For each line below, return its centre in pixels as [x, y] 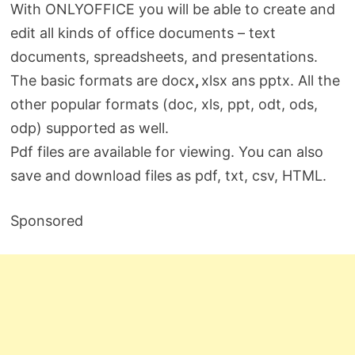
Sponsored [47, 220]
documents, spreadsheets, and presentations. [164, 56]
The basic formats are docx [103, 80]
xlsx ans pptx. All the [271, 80]
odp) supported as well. [90, 128]
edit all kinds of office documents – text [143, 32]
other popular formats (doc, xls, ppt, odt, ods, [164, 104]
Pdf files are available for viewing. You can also [167, 151]
